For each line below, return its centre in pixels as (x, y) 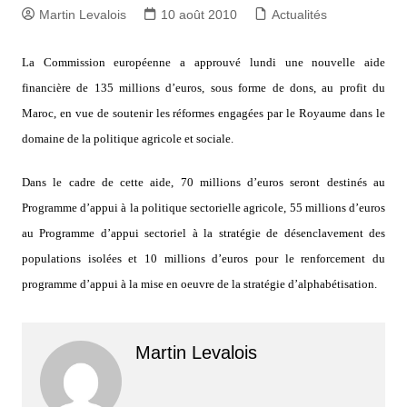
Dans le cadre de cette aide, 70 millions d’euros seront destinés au (203, 182)
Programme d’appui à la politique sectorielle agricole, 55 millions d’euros (203, 208)
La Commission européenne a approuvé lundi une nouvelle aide (203, 62)
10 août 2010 (199, 15)
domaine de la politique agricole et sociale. (127, 139)
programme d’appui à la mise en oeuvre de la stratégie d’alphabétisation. (199, 284)
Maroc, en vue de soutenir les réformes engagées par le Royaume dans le (203, 113)
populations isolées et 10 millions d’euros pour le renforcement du (203, 258)
